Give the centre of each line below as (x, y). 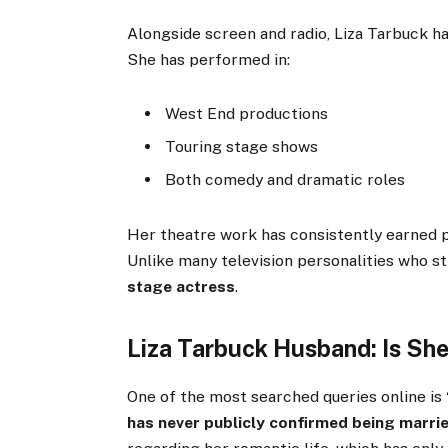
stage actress (181, 286)
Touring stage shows (242, 147)
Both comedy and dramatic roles (285, 180)
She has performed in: (209, 60)
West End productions (247, 114)
